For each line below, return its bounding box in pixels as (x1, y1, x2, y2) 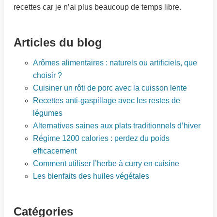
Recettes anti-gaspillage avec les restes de (33, 96, 180, 105)
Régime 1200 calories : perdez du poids (33, 134, 170, 143)
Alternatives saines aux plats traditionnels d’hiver (33, 122, 201, 130)
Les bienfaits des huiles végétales (33, 172, 149, 181)
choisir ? (33, 71, 62, 80)
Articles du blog (14, 36, 102, 49)
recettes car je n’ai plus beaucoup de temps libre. (14, 3, 181, 12)
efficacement (33, 147, 77, 155)
